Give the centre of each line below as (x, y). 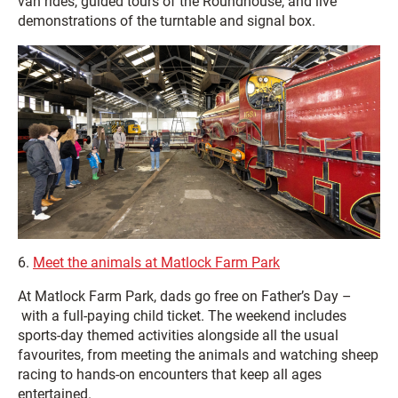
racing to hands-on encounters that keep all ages (170, 374)
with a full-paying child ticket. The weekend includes (182, 315)
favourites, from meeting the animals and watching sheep (198, 354)
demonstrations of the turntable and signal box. (167, 20)
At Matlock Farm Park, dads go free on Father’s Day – (185, 296)
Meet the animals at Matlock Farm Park (156, 262)
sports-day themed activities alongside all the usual (178, 335)
